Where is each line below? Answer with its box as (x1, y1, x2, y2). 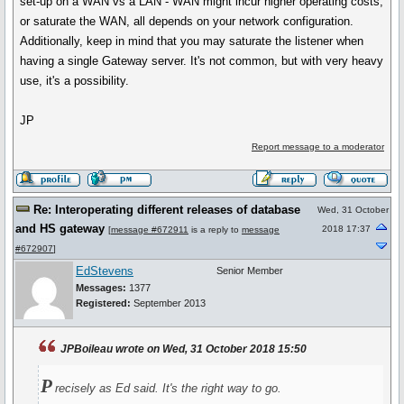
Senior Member (216, 265, 283, 276)
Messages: (76, 282, 126, 293)
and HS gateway (15, 222, 105, 235)
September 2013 (131, 298, 206, 308)
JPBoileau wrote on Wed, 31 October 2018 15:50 (60, 343, 308, 355)
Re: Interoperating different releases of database (33, 203, 300, 216)
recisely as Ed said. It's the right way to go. (54, 381, 281, 395)
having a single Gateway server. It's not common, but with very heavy (20, 54, 384, 68)
